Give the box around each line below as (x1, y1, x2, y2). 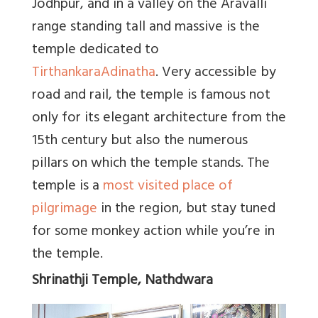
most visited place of (103, 173, 233, 200)
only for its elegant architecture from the (32, 105, 286, 132)
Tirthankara (32, 60, 101, 87)
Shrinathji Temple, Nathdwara (32, 268, 213, 295)
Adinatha (101, 60, 155, 87)
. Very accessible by (155, 60, 276, 87)
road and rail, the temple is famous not (32, 82, 270, 109)
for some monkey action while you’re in (32, 219, 275, 246)
